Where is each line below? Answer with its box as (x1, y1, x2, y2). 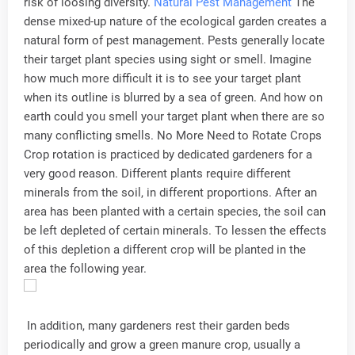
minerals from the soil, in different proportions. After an (24, 185, 317, 200)
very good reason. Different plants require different (24, 166, 291, 181)
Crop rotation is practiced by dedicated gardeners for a (24, 147, 312, 162)
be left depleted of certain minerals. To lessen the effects (24, 223, 326, 239)
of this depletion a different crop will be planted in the (24, 242, 306, 258)
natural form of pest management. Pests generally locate (24, 33, 325, 48)
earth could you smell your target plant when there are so (24, 109, 325, 124)
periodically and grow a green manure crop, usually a (24, 338, 300, 353)
